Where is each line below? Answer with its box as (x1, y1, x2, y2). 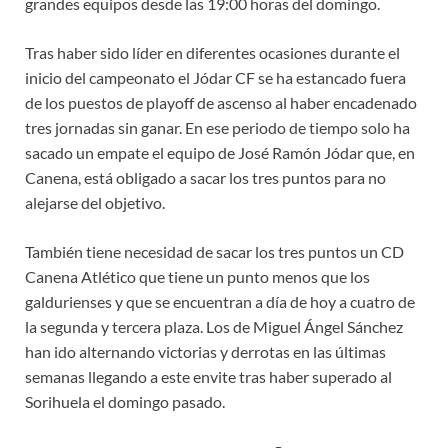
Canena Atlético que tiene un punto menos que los (25, 267, 370, 287)
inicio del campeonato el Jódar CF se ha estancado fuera (25, 68, 406, 88)
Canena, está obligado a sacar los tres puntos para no (25, 168, 386, 188)
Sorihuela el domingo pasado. (25, 392, 225, 412)
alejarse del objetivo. (25, 193, 165, 213)
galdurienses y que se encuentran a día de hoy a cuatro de (25, 292, 415, 312)
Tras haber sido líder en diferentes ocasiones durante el (25, 43, 400, 63)
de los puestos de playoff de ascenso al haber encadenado (25, 93, 417, 113)
